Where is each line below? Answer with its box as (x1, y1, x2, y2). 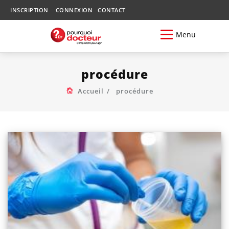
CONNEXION (55, 6, 93, 14)
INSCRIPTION (10, 6, 49, 14)
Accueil (77, 86, 104, 96)
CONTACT (98, 6, 126, 14)
